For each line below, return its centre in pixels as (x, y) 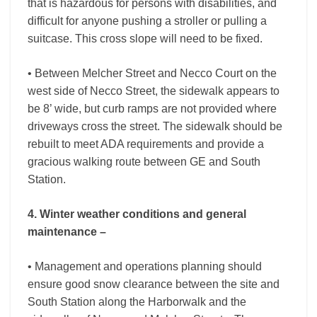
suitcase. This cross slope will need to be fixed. (145, 39)
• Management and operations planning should (145, 266)
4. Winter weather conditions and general (137, 214)
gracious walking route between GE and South (144, 162)
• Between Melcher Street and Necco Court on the (152, 73)
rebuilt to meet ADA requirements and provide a (146, 144)
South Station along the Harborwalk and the (137, 302)
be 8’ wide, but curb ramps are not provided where (152, 109)
